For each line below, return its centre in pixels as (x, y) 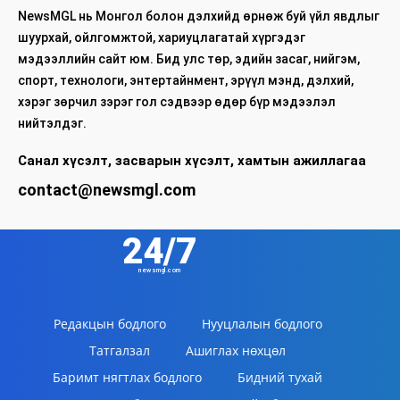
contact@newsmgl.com (107, 190)
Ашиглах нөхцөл (236, 351)
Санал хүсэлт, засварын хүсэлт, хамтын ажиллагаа (192, 161)
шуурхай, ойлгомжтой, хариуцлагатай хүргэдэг (162, 38)
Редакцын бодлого (109, 324)
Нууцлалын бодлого (262, 324)
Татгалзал (120, 351)
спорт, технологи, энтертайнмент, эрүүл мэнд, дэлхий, (186, 81)
